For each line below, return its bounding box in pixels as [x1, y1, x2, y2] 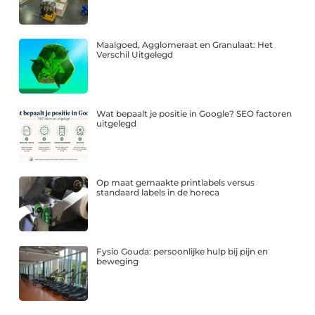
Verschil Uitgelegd [96, 49, 174, 60]
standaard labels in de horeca [96, 187, 220, 198]
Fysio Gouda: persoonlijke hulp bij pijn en [96, 246, 269, 257]
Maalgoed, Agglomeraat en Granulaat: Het [96, 39, 274, 50]
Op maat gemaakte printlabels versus [96, 177, 255, 188]
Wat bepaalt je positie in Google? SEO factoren [96, 108, 292, 119]
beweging [96, 256, 139, 267]
